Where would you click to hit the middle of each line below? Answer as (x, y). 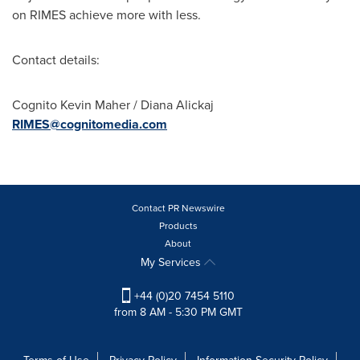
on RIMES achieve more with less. (106, 14)
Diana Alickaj (177, 104)
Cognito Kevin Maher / (76, 104)
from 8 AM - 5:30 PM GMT (178, 312)
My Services (172, 262)
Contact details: (56, 59)
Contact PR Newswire (178, 208)
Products (178, 225)
